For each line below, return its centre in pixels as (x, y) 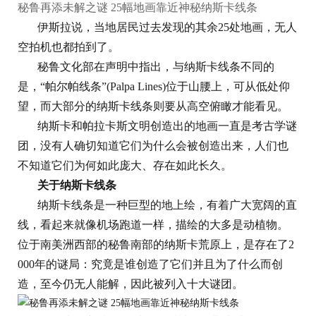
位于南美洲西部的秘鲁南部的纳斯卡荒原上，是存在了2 (156, 245)
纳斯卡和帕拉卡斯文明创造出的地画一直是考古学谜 (167, 126)
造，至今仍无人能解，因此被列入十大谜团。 (132, 284)
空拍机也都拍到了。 (68, 47)
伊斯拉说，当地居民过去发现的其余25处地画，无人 (167, 28)
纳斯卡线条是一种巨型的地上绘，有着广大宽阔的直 (167, 205)
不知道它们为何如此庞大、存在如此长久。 (125, 166)
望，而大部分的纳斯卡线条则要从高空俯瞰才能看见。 (153, 107)
